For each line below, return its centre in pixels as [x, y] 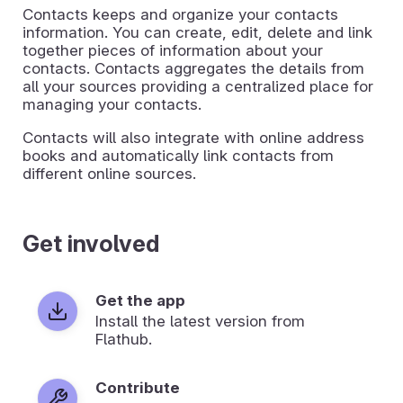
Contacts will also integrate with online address [193, 137]
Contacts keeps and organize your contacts [180, 14]
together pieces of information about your [173, 50]
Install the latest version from [200, 321]
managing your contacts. [112, 104]
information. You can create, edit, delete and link [197, 32]
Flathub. [124, 339]
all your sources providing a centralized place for [198, 86]
